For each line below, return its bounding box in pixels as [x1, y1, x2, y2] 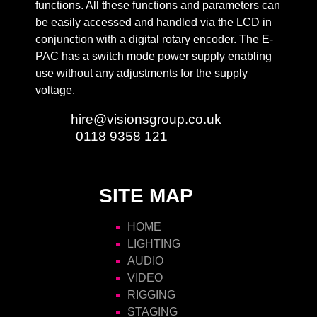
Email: [35, 111, 71, 126]
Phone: [35, 128, 76, 143]
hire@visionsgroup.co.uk [71, 111, 221, 127]
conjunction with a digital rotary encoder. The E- [35, 33, 273, 45]
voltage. [35, 83, 75, 96]
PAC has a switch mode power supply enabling [35, 50, 272, 62]
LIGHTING [127, 237, 180, 250]
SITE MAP [98, 184, 193, 207]
